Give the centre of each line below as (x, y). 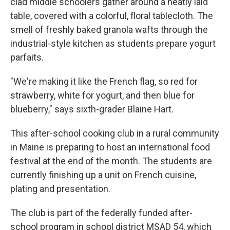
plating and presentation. (60, 189)
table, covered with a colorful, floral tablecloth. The (112, 16)
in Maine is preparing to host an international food (110, 147)
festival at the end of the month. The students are (111, 161)
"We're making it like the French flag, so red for (104, 81)
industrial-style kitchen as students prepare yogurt (113, 43)
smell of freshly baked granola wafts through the (109, 30)
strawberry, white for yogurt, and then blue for (102, 95)
